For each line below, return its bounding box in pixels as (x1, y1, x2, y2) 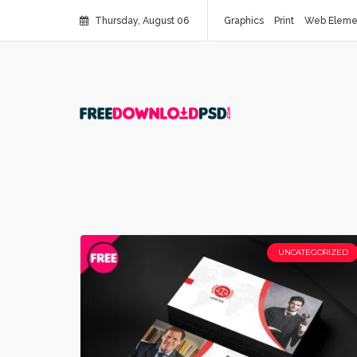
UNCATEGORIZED (277, 247, 348, 257)
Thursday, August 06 (92, 15, 189, 26)
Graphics (224, 15, 264, 26)
